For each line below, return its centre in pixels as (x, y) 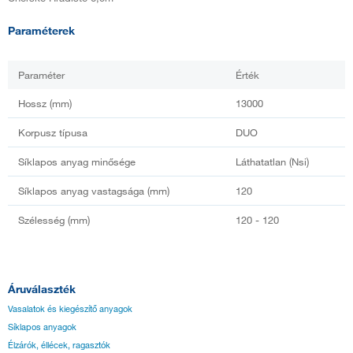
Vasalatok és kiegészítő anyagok (70, 308)
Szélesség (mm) (54, 219)
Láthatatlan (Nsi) (272, 161)
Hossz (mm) (45, 103)
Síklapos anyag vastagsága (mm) (94, 190)
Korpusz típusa (53, 132)
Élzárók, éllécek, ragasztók (59, 345)
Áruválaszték (42, 288)
